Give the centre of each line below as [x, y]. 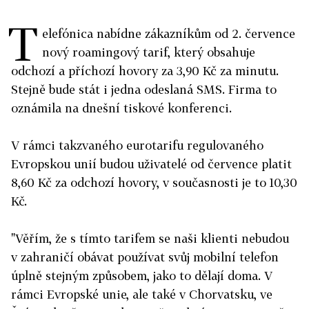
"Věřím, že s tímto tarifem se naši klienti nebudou [150, 238]
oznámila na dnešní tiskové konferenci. [121, 108]
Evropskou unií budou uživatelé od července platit [151, 164]
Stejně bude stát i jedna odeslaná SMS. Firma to [144, 89]
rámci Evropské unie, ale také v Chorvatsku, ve [142, 294]
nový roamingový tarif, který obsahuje [149, 52]
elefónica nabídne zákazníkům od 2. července [169, 33]
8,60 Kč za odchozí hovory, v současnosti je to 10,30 [154, 182]
